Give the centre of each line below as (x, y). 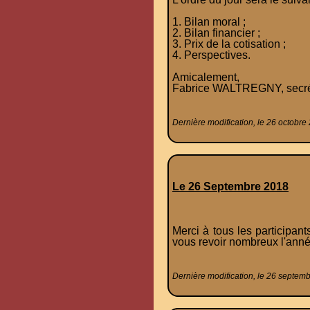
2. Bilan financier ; (216, 33)
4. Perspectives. (211, 55)
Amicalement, (206, 77)
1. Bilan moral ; (209, 22)
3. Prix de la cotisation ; (229, 44)
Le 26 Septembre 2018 (230, 187)
